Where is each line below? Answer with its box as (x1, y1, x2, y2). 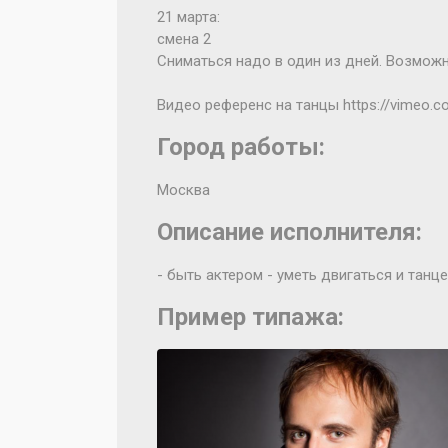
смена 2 (157, 30, 215, 48)
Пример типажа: (157, 303, 344, 331)
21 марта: (157, 8, 224, 26)
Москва (157, 181, 210, 199)
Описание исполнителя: (157, 218, 422, 246)
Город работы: (157, 133, 325, 161)
